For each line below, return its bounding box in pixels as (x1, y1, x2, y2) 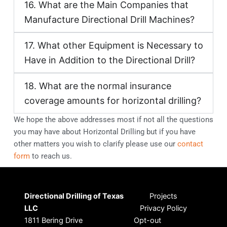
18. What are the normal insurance (24, 80, 172, 91)
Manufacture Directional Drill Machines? (24, 14, 195, 25)
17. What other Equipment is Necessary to (24, 40, 204, 51)
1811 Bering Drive (24, 216, 83, 225)
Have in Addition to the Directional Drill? (24, 54, 196, 65)
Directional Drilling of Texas (24, 192, 124, 201)
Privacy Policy (139, 204, 187, 213)
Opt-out (134, 216, 162, 225)
